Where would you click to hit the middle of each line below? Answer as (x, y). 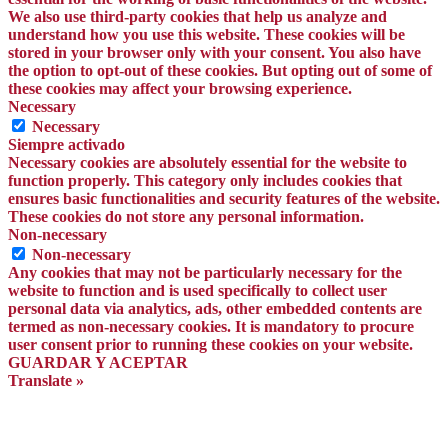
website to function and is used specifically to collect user (197, 291)
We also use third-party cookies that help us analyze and (197, 17)
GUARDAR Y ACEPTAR (98, 363)
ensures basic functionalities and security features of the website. (224, 199)
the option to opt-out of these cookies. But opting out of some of (220, 71)
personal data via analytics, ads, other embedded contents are (215, 309)
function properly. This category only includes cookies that (205, 181)
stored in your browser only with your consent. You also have (214, 53)
